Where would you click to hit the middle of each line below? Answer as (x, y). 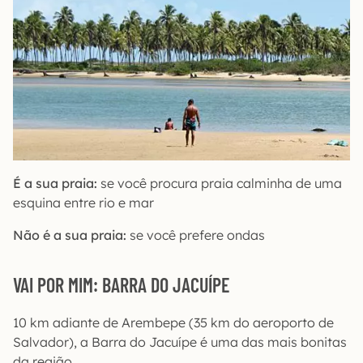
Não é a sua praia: (70, 235)
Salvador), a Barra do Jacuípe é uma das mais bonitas (180, 342)
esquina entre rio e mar (83, 203)
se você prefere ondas (196, 235)
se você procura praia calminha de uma (220, 184)
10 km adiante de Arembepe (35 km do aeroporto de (173, 323)
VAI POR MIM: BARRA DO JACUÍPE (121, 285)
